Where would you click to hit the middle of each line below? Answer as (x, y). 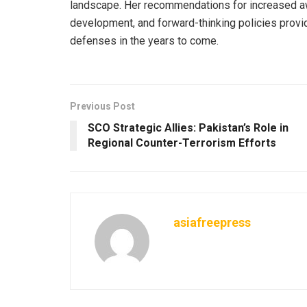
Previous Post (102, 106)
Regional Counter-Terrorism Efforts (182, 143)
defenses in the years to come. (144, 40)
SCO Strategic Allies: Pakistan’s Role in (188, 127)
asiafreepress (212, 222)
